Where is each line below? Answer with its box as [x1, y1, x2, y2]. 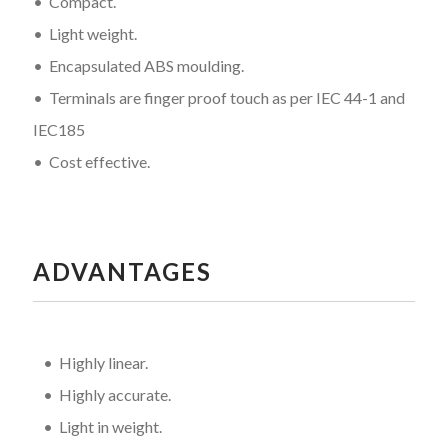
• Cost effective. [32, 151, 150, 171]
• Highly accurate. [42, 384, 171, 404]
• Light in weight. [42, 416, 162, 436]
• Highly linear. [42, 352, 148, 372]
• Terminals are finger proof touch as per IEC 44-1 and [32, 87, 405, 107]
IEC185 [32, 119, 85, 139]
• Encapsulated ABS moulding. [32, 55, 244, 75]
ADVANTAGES [32, 256, 212, 286]
